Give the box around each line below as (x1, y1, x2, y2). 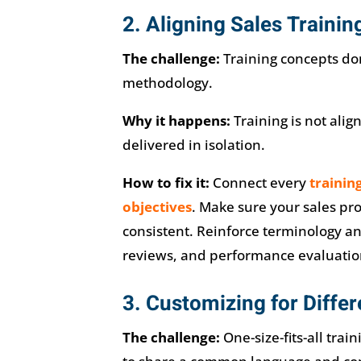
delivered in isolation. (122, 135, 265, 155)
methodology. (122, 73, 213, 93)
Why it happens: (122, 111, 230, 131)
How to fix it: (122, 173, 210, 193)
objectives (122, 197, 192, 217)
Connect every (209, 173, 309, 193)
